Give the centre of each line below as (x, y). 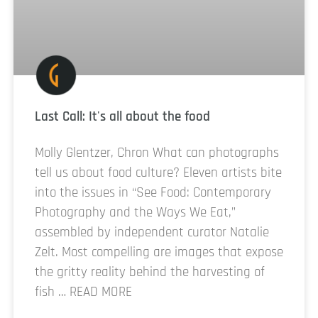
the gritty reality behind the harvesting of (150, 272)
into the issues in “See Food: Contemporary (153, 192)
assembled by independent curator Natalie (152, 232)
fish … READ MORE (83, 292)
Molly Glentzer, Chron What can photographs (157, 153)
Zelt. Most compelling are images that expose (159, 252)
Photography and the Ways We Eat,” (135, 212)
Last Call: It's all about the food (122, 116)
